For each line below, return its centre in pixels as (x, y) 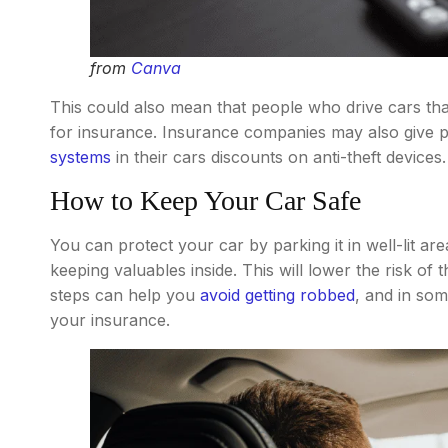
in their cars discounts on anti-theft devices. (278, 157)
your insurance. (110, 320)
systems (80, 157)
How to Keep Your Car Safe (205, 201)
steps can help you (125, 295)
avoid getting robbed (277, 295)
